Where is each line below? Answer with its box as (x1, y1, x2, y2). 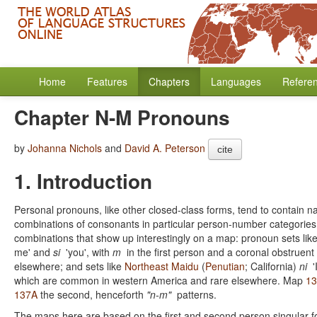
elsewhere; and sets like (14, 259, 125, 273)
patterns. (171, 287, 217, 301)
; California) (245, 259, 299, 273)
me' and (14, 245, 53, 259)
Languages (211, 74, 261, 88)
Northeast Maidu (125, 259, 199, 273)
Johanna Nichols (28, 140, 102, 155)
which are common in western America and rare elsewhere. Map (14, 273, 306, 287)
